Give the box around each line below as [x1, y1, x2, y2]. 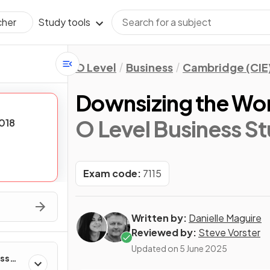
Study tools [38, 16, 90, 28]
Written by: [131, 212, 187, 224]
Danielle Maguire [189, 212, 262, 224]
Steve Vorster [198, 226, 260, 239]
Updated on [131, 243, 180, 254]
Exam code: [83, 167, 141, 180]
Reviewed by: [131, 226, 196, 239]
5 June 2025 [180, 243, 227, 254]
